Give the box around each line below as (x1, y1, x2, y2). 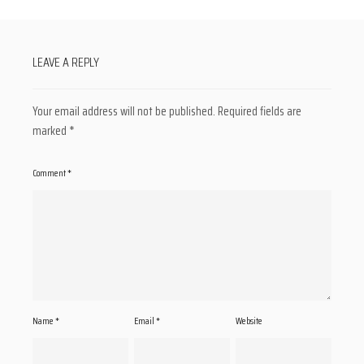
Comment (32, 165, 67, 181)
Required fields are (218, 102, 301, 122)
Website (236, 313, 263, 329)
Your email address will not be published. (32, 102, 215, 122)
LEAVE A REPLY (32, 52, 99, 73)
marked (32, 121, 69, 141)
